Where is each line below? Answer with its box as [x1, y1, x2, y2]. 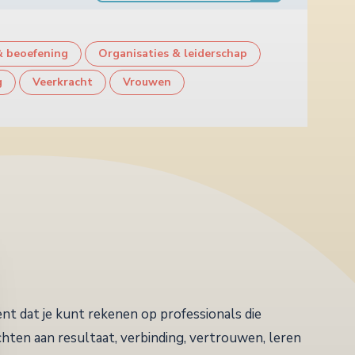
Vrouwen [123, 74, 171, 90]
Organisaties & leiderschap [98, 46, 247, 62]
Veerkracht [32, 74, 93, 90]
